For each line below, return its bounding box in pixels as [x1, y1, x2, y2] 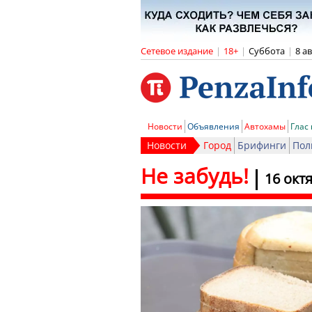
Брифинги [237, 139, 286, 152]
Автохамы [244, 120, 286, 132]
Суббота [249, 45, 285, 57]
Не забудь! [141, 162, 249, 190]
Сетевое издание [141, 45, 213, 57]
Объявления [187, 120, 240, 132]
